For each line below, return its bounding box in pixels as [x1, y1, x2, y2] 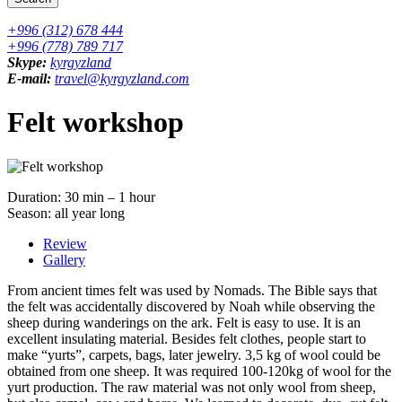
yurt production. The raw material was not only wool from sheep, [7, 379, 376, 395]
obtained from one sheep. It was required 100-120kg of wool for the [7, 363, 391, 379]
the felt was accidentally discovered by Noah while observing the [7, 298, 375, 314]
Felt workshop [7, 106, 184, 139]
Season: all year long [7, 205, 125, 221]
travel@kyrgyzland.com [55, 70, 189, 86]
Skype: [7, 54, 47, 70]
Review [43, 235, 87, 251]
